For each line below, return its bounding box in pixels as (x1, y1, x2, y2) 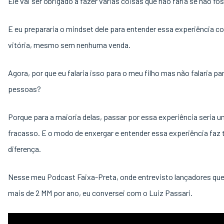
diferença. (8, 144, 42, 153)
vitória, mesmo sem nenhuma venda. (8, 40, 132, 49)
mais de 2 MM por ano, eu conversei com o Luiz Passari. (8, 188, 192, 197)
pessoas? (8, 84, 41, 93)
